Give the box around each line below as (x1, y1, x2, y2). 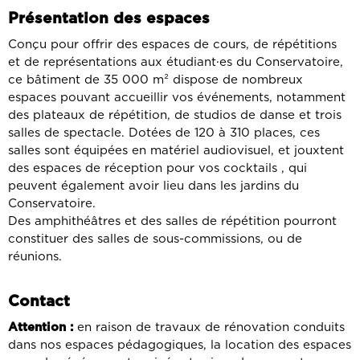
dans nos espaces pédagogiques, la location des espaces (8, 338, 351, 351)
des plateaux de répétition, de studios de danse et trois (8, 108, 342, 121)
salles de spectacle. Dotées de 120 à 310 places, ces (8, 126, 320, 139)
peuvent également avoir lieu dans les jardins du (8, 179, 299, 192)
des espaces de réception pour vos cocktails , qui (8, 162, 307, 174)
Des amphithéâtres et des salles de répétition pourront (8, 215, 337, 227)
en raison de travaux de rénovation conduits (77, 321, 345, 333)
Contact (8, 293, 70, 309)
